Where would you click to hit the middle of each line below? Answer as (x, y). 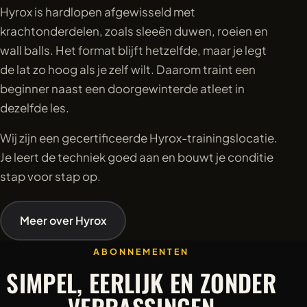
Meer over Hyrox (63, 221)
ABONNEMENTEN (142, 251)
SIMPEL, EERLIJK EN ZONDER (141, 282)
